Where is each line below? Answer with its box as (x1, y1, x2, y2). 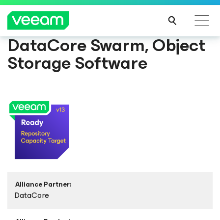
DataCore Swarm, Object (7, 30, 205, 60)
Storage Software (7, 48, 147, 78)
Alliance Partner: (15, 179, 71, 190)
